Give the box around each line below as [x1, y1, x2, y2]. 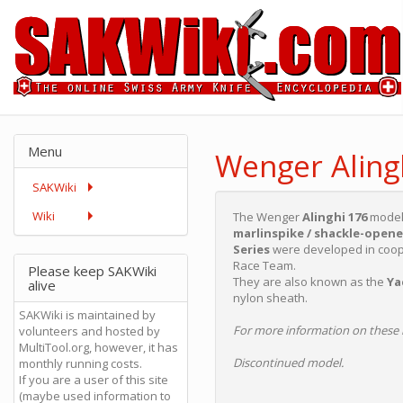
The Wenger [233, 209, 302, 225]
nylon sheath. [233, 290, 308, 306]
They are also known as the [233, 273, 387, 290]
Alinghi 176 [302, 209, 367, 225]
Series [233, 241, 270, 257]
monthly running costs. [19, 355, 142, 372]
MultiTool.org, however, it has [19, 339, 178, 355]
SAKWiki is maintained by [19, 307, 156, 323]
